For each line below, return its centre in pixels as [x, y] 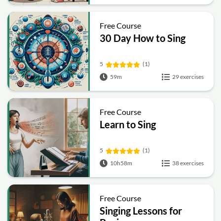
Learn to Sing [128, 124]
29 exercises [188, 77]
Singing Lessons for [141, 211]
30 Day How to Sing [143, 38]
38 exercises [188, 163]
